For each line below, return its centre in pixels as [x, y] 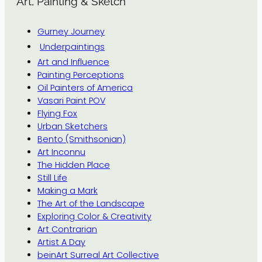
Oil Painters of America [85, 87]
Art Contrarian [67, 229]
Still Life [52, 177]
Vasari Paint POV [71, 100]
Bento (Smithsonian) [82, 139]
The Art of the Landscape [91, 203]
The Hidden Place [74, 165]
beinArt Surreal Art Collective [98, 255]
